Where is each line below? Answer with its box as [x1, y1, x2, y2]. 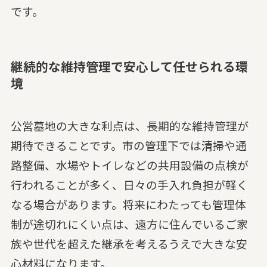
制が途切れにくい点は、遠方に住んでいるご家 [10, 216, 248, 232]
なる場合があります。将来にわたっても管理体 [10, 196, 246, 213]
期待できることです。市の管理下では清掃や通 [10, 137, 247, 154]
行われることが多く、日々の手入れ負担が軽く [10, 176, 248, 193]
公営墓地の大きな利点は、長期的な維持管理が [10, 117, 249, 134]
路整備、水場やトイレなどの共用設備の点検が [10, 157, 249, 173]
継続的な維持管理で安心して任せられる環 [10, 57, 248, 75]
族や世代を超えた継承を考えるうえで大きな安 [10, 235, 247, 252]
